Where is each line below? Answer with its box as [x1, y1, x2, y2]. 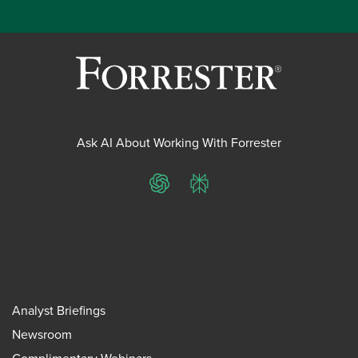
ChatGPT [158, 182, 209, 201]
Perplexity [198, 182, 254, 201]
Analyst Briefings [12, 301, 105, 320]
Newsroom [12, 325, 72, 344]
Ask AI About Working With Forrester [77, 133, 281, 152]
